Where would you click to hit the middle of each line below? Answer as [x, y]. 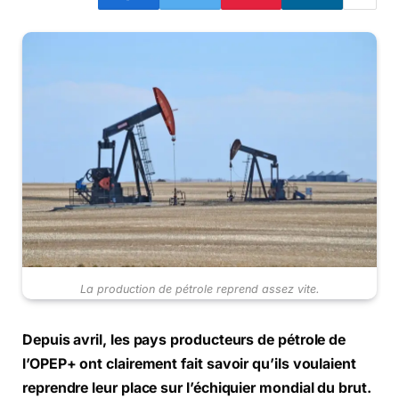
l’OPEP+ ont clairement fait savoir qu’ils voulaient [189, 363]
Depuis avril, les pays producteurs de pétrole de [184, 339]
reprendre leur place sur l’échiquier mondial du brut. [197, 387]
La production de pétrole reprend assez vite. [199, 289]
